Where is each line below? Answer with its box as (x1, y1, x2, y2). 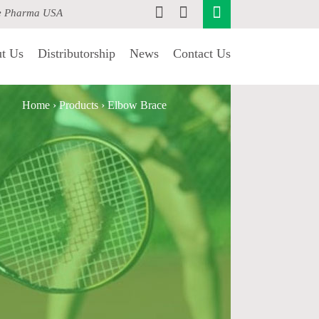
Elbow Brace (108, 99, 167, 111)
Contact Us (173, 46, 231, 61)
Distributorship (38, 46, 115, 61)
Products (59, 99, 98, 111)
